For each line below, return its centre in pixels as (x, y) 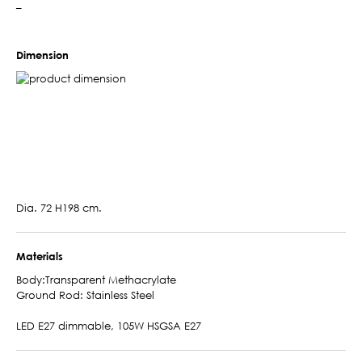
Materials (40, 256)
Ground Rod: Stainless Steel (85, 295)
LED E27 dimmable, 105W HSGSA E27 (109, 325)
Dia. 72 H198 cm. (59, 207)
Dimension (42, 55)
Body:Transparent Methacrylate (96, 279)
